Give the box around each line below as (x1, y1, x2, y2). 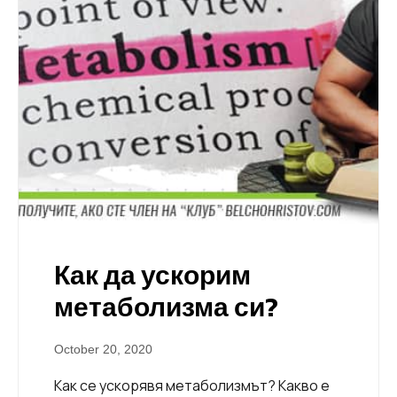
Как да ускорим (54, 254, 251, 295)
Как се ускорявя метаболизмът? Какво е (54, 375, 330, 395)
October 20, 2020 (54, 341, 152, 356)
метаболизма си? (54, 286, 278, 327)
